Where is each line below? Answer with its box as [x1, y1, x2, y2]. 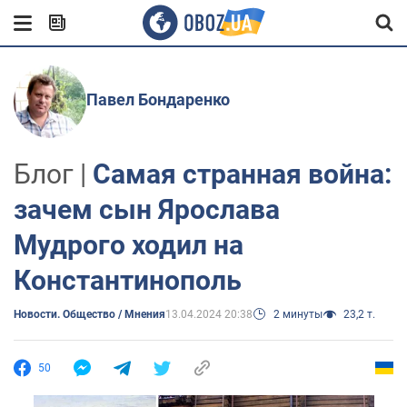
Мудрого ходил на [14, 229, 243, 261]
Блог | [14, 158, 93, 190]
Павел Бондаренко [86, 90, 230, 109]
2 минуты [273, 308, 323, 321]
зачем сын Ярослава [14, 194, 280, 225]
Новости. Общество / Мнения [14, 308, 165, 321]
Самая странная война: [93, 158, 392, 190]
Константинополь [14, 264, 242, 296]
